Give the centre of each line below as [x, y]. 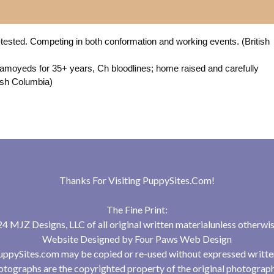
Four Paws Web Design [183, 239]
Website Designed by [88, 239]
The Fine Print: [137, 210]
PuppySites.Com [177, 180]
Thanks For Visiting [101, 180]
